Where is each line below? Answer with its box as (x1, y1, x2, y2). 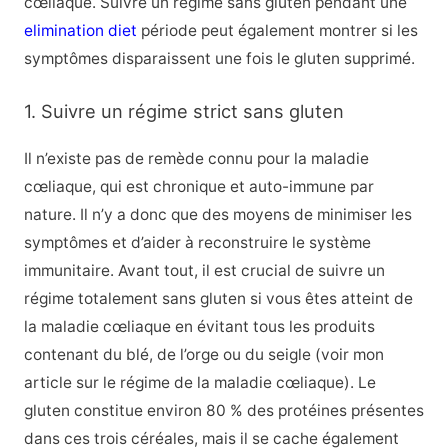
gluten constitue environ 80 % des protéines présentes (23, 400, 424, 420)
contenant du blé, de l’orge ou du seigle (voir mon (23, 344, 384, 364)
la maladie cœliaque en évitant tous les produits (23, 316, 375, 336)
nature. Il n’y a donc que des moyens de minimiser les (23, 204, 412, 224)
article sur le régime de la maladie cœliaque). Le (23, 372, 376, 392)
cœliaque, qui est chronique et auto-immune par (23, 176, 374, 196)
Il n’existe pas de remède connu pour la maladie (23, 148, 369, 168)
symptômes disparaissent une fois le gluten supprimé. (23, 48, 415, 68)
